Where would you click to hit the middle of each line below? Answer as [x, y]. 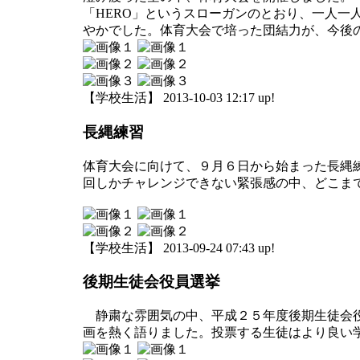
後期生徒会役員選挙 [151, 282]
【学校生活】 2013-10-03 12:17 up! [179, 98]
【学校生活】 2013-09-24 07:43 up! [179, 247]
